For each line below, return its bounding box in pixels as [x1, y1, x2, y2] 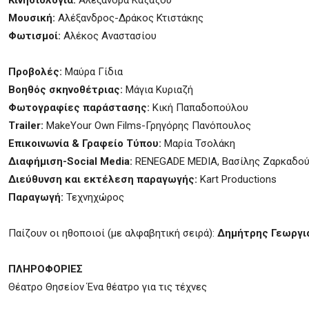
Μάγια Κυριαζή [126, 83, 193, 96]
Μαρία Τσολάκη [164, 137, 235, 150]
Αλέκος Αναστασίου [61, 30, 157, 42]
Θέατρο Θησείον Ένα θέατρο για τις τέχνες [8, 281, 207, 293]
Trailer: [8, 119, 43, 132]
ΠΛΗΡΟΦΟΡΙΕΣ [8, 263, 86, 275]
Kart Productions [200, 173, 277, 186]
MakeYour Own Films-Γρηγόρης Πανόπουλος [43, 119, 251, 132]
